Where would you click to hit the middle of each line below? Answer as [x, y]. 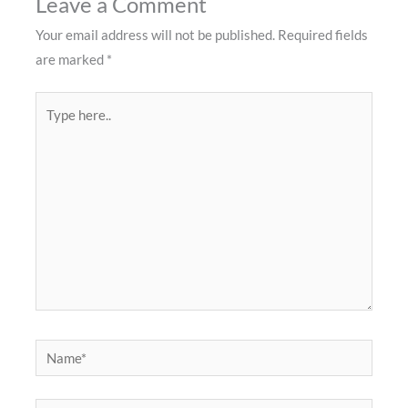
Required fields [323, 35]
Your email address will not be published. [156, 35]
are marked [71, 59]
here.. [51, 127]
